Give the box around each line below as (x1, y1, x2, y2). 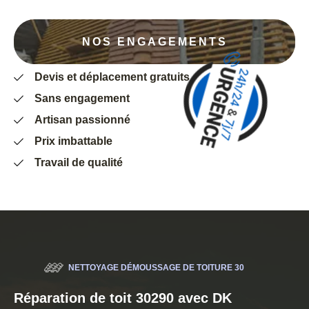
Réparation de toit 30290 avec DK (14, 290, 232, 306)
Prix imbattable (34, 135, 112, 148)
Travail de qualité (34, 157, 123, 169)
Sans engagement (34, 92, 130, 105)
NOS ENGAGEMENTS (81, 35, 228, 48)
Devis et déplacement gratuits (34, 71, 190, 83)
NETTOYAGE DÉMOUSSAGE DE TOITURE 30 (68, 263, 244, 273)
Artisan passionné (34, 114, 130, 126)
